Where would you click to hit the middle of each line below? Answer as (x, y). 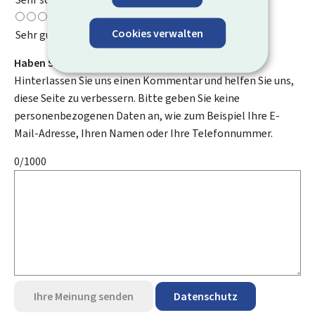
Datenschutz (206, 296)
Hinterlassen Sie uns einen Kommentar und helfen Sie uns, (154, 81)
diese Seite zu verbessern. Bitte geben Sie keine (127, 98)
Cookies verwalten (157, 33)
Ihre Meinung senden (84, 296)
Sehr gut (36, 35)
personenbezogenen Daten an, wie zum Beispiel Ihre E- (147, 116)
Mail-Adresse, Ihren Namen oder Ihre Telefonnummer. (143, 133)
